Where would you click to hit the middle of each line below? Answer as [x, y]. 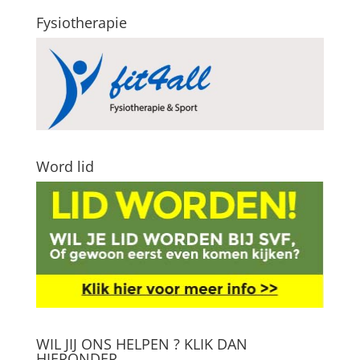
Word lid [65, 167]
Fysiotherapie [81, 23]
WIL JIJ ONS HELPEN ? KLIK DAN [141, 344]
